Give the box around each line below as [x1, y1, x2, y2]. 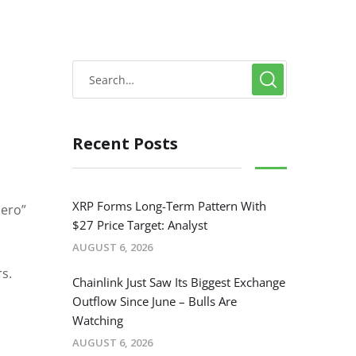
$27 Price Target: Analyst [72, 217, 207, 234]
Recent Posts [72, 133, 178, 155]
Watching [72, 312, 123, 329]
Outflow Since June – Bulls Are [72, 293, 237, 310]
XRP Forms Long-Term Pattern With [72, 198, 266, 215]
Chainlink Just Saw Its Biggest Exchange [72, 274, 285, 291]
